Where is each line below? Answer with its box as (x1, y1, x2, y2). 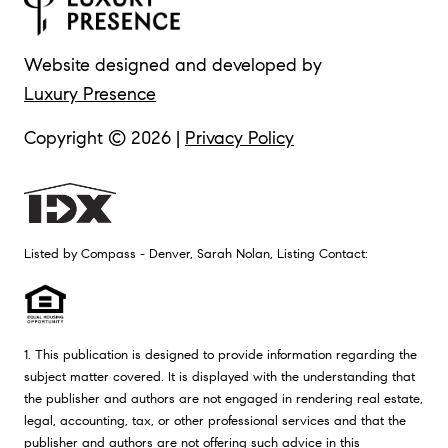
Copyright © (24, 127, 131, 150)
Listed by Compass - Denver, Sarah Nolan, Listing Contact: (24, 245, 376, 263)
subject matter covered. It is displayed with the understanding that (24, 368, 415, 386)
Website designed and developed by (24, 54, 322, 77)
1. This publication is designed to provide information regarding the (24, 346, 417, 364)
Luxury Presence (24, 83, 156, 106)
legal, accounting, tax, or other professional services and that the (24, 412, 406, 430)
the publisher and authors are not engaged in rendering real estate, (24, 390, 423, 408)
